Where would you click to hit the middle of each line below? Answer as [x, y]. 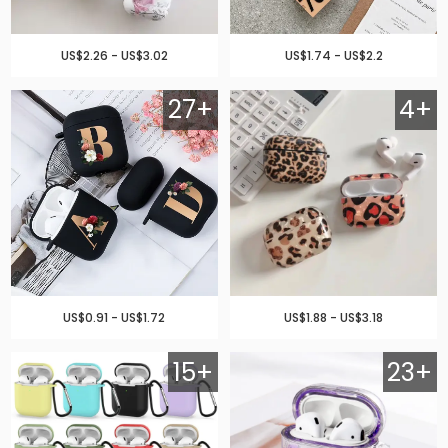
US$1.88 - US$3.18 [334, 318]
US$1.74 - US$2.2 [333, 55]
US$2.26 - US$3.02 [114, 55]
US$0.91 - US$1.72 [114, 318]
